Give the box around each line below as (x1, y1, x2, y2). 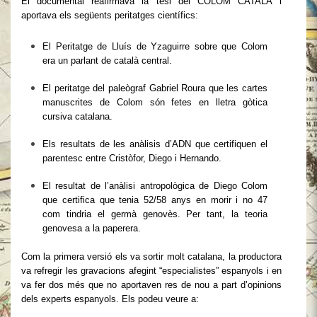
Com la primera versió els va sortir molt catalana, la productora (21, 251, 282, 262)
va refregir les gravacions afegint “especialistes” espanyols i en (21, 265, 282, 276)
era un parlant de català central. (42, 55, 172, 66)
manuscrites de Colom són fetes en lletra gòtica (42, 97, 267, 108)
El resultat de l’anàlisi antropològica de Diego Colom (42, 180, 267, 191)
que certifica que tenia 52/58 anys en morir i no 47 (42, 195, 267, 205)
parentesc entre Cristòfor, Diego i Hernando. (42, 153, 221, 163)
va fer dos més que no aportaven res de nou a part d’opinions (21, 279, 282, 290)
